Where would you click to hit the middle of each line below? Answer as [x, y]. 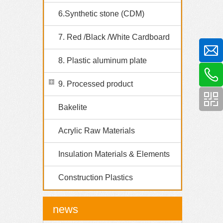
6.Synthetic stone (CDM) [101, 14]
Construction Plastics [96, 178]
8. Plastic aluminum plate [103, 61]
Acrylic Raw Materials [97, 131]
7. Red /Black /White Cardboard [114, 37]
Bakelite [73, 108]
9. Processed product [96, 84]
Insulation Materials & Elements [114, 154]
